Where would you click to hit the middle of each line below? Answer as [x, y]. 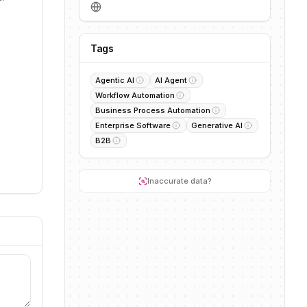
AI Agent [171, 80]
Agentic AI [115, 80]
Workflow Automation [135, 95]
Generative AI [217, 125]
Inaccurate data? [179, 181]
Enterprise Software [133, 125]
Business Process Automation [153, 110]
